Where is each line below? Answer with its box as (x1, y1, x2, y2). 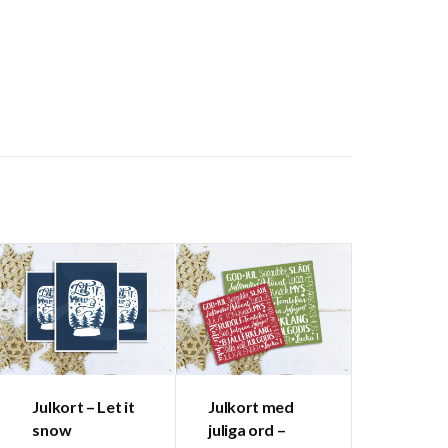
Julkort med (208, 397, 294, 417)
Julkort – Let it (32, 397, 135, 417)
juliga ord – (208, 420, 286, 440)
